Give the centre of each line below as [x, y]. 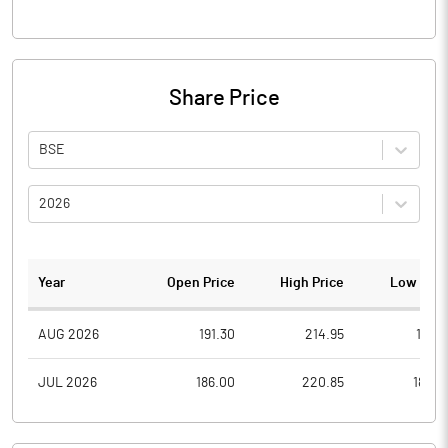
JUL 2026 [67, 383]
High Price [311, 283]
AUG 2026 [68, 334]
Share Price [224, 98]
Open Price [201, 283]
